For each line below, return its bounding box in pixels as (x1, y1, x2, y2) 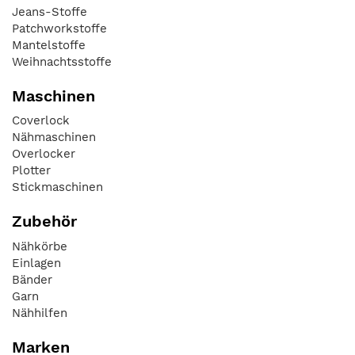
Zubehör (12, 212, 77, 231)
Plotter (12, 163, 51, 177)
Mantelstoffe (12, 37, 86, 52)
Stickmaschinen (12, 180, 103, 194)
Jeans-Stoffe (12, 4, 87, 19)
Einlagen (12, 255, 61, 270)
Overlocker (12, 147, 75, 161)
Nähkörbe (12, 239, 67, 254)
